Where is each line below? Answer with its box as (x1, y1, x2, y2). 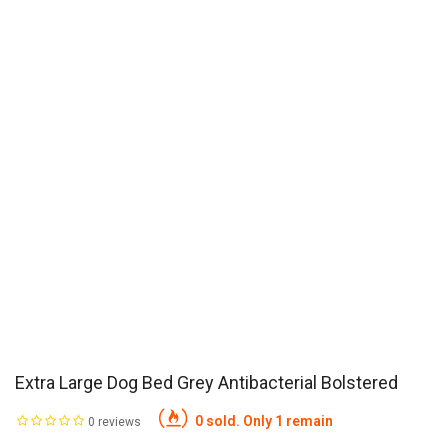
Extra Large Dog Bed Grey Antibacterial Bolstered (15, 371, 398, 393)
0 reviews (88, 414, 141, 429)
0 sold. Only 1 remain (192, 412, 333, 429)
